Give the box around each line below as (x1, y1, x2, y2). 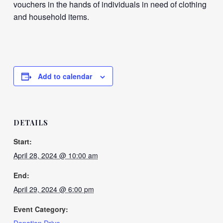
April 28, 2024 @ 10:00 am (13, 150, 98, 160)
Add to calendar (37, 71, 92, 81)
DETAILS (13, 118, 48, 127)
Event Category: (13, 204, 68, 214)
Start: (13, 136, 32, 146)
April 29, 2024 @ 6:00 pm (13, 184, 94, 194)
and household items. (13, 11, 89, 22)
